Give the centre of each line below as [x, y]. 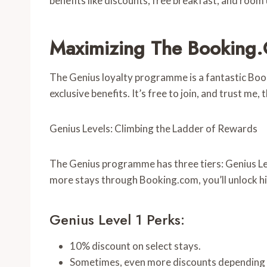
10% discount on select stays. [135, 246]
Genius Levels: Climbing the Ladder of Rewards [153, 128]
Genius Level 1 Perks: [117, 220]
